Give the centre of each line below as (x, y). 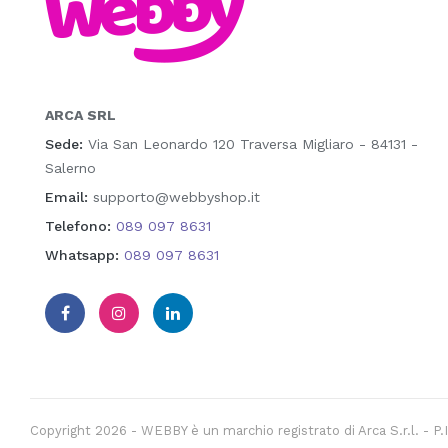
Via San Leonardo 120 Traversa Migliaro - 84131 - (250, 144)
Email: (66, 197)
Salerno (70, 168)
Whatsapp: (82, 255)
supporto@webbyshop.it (174, 197)
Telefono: (78, 226)
